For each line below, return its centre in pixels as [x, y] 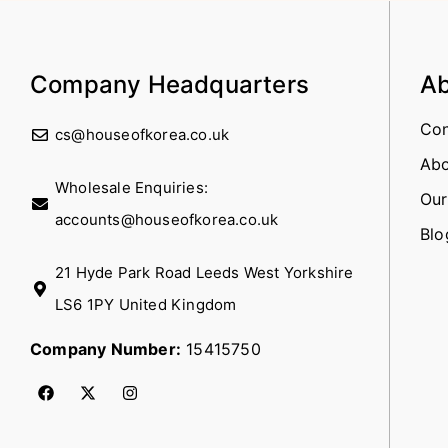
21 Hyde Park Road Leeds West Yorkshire [204, 272]
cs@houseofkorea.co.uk [142, 134]
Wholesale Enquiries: [131, 187]
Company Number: [105, 348]
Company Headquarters [169, 84]
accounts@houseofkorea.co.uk [167, 219]
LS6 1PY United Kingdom [146, 304]
